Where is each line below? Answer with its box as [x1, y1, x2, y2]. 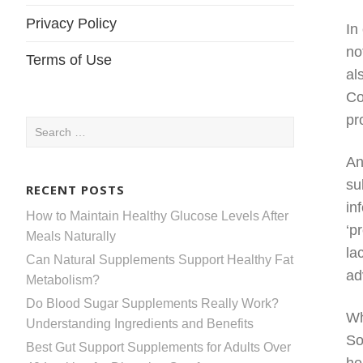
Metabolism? [26, 272, 100, 287]
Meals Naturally [26, 228, 116, 243]
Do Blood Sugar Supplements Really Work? [26, 296, 279, 310]
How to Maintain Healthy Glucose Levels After [26, 208, 288, 223]
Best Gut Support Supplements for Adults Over [26, 340, 291, 354]
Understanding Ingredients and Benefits [26, 316, 254, 331]
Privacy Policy [26, 15, 117, 32]
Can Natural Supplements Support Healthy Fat [26, 252, 293, 267]
